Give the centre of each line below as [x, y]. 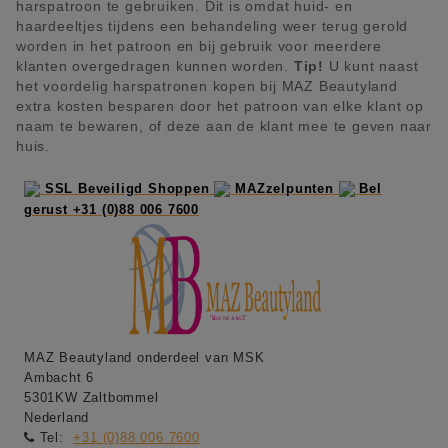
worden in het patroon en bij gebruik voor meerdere [199, 45]
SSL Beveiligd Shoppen [127, 189]
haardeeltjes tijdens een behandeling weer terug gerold [212, 25]
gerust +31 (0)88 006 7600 [112, 210]
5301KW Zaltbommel [91, 398]
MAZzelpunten [284, 189]
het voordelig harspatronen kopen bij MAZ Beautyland [207, 85]
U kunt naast [371, 65]
